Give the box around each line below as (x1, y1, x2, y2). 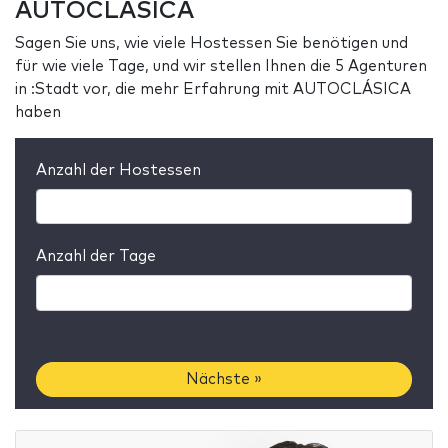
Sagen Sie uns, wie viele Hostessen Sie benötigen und (15, 35, 408, 51)
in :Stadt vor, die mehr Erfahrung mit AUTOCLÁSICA (15, 81, 411, 97)
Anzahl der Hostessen (36, 162, 201, 178)
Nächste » (186, 372, 262, 388)
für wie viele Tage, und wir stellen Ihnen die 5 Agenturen (15, 58, 427, 74)
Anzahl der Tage (36, 249, 156, 265)
